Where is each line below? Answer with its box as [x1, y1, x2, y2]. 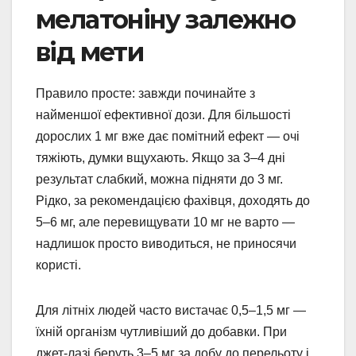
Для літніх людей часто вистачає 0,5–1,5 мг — [36, 303, 306, 317]
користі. [36, 257, 81, 272]
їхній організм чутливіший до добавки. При [36, 324, 287, 339]
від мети [36, 36, 144, 68]
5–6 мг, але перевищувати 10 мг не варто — [36, 215, 295, 229]
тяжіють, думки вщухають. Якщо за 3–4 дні [36, 150, 285, 164]
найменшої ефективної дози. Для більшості [36, 107, 291, 122]
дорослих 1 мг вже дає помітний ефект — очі [36, 129, 300, 143]
